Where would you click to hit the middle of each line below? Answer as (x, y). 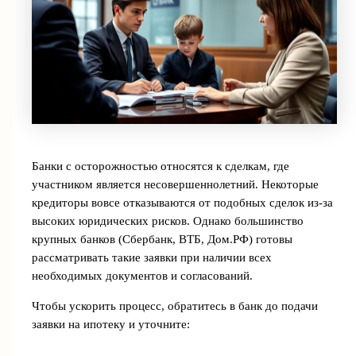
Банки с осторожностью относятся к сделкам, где (160, 166)
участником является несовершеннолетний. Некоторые (175, 185)
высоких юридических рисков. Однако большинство (167, 221)
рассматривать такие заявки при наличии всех (151, 258)
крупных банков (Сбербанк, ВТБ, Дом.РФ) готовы (162, 240)
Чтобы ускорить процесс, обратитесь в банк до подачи (174, 306)
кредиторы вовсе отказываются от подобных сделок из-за (182, 203)
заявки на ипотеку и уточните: (110, 324)
